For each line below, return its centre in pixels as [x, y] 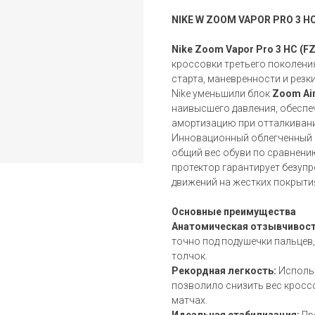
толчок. [189, 256]
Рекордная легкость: [224, 270]
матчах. [189, 300]
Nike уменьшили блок [222, 93]
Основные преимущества [234, 211]
